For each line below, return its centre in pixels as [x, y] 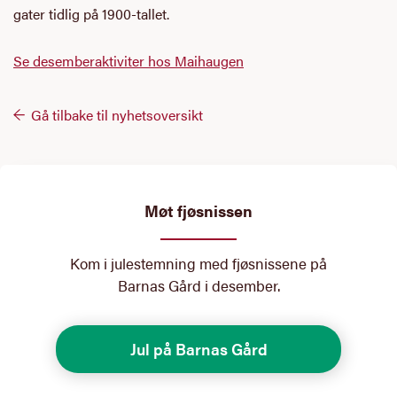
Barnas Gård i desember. [198, 286]
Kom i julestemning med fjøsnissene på [198, 264]
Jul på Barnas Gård [198, 349]
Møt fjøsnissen [198, 210]
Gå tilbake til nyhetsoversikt [117, 115]
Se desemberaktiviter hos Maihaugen [128, 61]
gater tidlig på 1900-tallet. [91, 14]
